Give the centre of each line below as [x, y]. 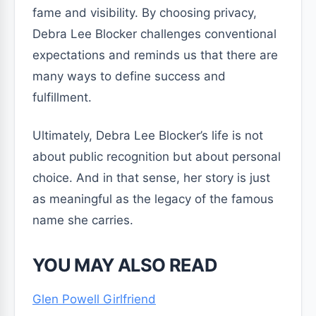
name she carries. [83, 220]
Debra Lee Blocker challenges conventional [154, 34]
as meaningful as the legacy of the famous [153, 199]
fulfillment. [62, 97]
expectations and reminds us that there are [155, 55]
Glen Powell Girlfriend [94, 299]
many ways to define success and [129, 76]
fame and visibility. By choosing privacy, [145, 13]
